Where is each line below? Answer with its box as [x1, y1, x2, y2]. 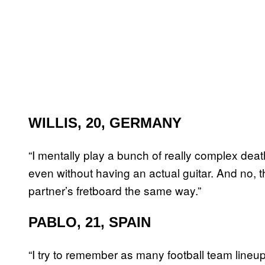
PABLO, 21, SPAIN [28, 214, 151, 231]
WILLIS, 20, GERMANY [28, 115, 182, 131]
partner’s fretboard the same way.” [28, 182, 201, 199]
